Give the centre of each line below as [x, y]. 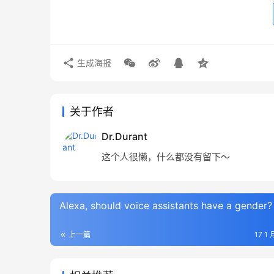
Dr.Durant [124, 137]
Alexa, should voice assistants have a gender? [166, 206]
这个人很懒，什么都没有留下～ [166, 157]
